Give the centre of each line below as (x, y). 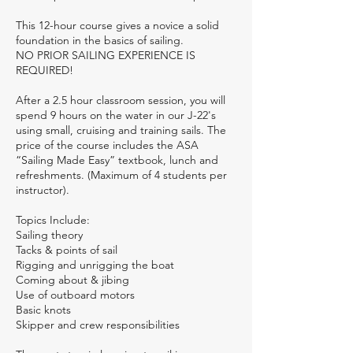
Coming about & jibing (72, 280)
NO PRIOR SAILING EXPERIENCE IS (106, 56)
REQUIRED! (45, 71)
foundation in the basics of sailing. (100, 41)
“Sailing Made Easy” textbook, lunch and (117, 160)
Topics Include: (53, 220)
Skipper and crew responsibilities (98, 325)
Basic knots (43, 310)
